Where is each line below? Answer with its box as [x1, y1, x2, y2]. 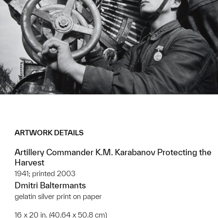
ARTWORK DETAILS [15, 128, 84, 137]
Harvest [15, 157, 44, 167]
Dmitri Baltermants [15, 180, 86, 190]
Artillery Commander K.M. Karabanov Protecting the [15, 147, 212, 157]
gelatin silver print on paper [15, 192, 102, 200]
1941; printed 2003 [15, 169, 75, 178]
